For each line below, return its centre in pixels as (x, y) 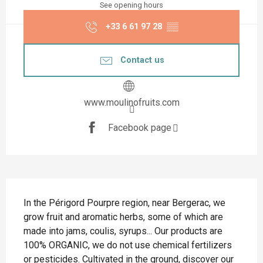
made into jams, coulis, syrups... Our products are (123, 231)
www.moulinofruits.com (131, 103)
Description (38, 190)
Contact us (142, 60)
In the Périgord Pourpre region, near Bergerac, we (124, 203)
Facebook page (139, 127)
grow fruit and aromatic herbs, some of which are (123, 217)
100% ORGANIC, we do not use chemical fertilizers (128, 245)
